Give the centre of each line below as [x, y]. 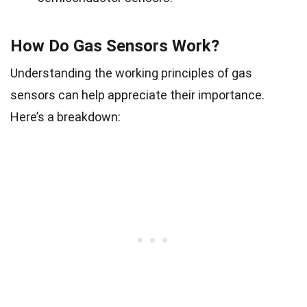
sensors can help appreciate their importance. [137, 95]
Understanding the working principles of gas [131, 73]
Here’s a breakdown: [65, 116]
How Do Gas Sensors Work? [115, 46]
